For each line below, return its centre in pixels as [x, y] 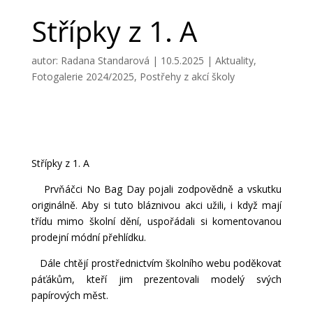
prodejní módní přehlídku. [88, 238]
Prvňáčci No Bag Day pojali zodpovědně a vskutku [156, 189]
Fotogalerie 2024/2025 [82, 77]
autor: [46, 61]
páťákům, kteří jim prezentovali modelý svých [156, 279]
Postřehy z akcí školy [187, 77]
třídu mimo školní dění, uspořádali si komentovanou [156, 221]
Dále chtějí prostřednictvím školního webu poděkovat [156, 263]
